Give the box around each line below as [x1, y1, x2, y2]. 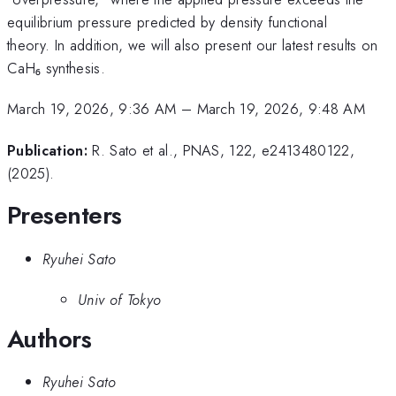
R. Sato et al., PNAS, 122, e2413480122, [92, 139, 355, 161]
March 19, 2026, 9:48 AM [196, 98, 366, 120]
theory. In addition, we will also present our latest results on [7, 34, 378, 56]
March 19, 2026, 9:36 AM [7, 98, 177, 120]
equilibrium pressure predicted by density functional [7, 11, 328, 33]
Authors [7, 320, 92, 357]
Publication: [7, 139, 88, 161]
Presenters [7, 197, 122, 234]
